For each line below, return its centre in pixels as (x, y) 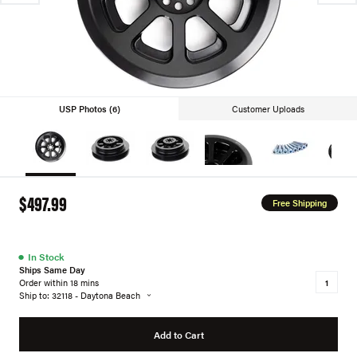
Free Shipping (300, 203)
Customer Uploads (268, 109)
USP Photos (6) (89, 109)
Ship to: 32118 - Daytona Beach (80, 295)
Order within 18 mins (59, 282)
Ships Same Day (52, 269)
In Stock (46, 256)
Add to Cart (178, 334)
